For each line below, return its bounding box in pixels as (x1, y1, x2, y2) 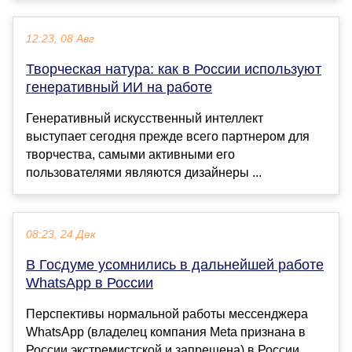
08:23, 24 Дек (26, 229, 96, 241)
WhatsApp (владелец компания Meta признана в (26, 325, 306, 339)
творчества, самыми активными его (26, 148, 235, 162)
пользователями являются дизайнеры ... (26, 166, 262, 180)
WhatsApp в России (26, 275, 153, 291)
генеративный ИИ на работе (26, 79, 212, 96)
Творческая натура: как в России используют (26, 61, 321, 78)
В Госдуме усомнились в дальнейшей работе (26, 257, 324, 273)
